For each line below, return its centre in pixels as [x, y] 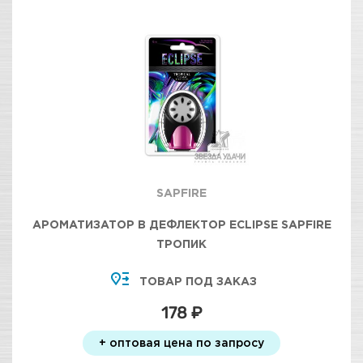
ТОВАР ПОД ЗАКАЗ [198, 281]
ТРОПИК [181, 243]
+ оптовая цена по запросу [181, 342]
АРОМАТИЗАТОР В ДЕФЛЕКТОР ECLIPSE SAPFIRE [181, 224]
